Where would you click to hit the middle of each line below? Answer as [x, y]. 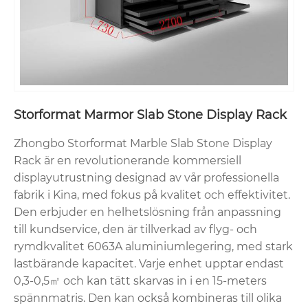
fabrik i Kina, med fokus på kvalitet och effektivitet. [152, 195]
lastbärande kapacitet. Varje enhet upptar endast [149, 263]
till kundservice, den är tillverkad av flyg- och [135, 229]
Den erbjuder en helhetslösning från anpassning [147, 212]
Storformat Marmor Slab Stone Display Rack [150, 114]
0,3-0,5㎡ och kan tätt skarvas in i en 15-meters [140, 280]
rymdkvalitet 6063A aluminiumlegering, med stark [153, 246]
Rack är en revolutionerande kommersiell [128, 160]
